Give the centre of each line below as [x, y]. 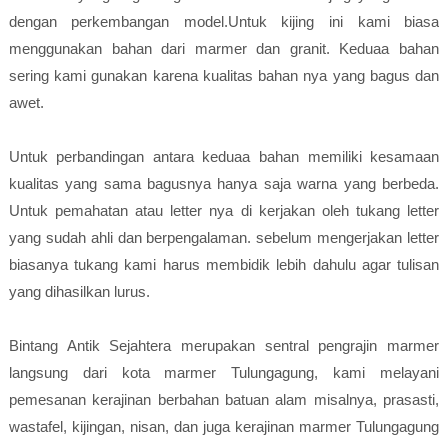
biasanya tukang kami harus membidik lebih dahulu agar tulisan [224, 264]
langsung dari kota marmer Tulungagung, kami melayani [224, 372]
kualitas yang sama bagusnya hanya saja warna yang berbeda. [224, 183]
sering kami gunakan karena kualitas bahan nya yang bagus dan [224, 75]
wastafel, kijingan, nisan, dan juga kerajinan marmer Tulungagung [224, 426]
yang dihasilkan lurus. [79, 291]
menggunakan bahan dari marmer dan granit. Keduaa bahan [224, 48]
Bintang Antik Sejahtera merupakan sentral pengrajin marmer [224, 345]
